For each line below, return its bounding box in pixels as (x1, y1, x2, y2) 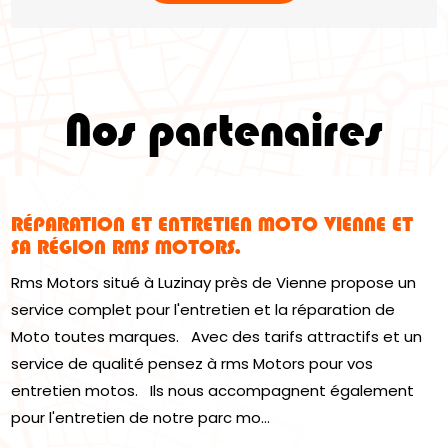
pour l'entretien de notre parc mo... (11, 407, 271, 429)
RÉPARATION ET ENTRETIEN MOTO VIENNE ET (11, 212, 414, 237)
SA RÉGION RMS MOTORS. (11, 235, 242, 260)
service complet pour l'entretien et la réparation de (11, 299, 396, 321)
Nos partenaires (65, 103, 383, 158)
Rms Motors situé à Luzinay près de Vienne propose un (11, 272, 417, 294)
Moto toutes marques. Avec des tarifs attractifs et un (11, 326, 423, 348)
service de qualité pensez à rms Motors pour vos (11, 353, 374, 375)
